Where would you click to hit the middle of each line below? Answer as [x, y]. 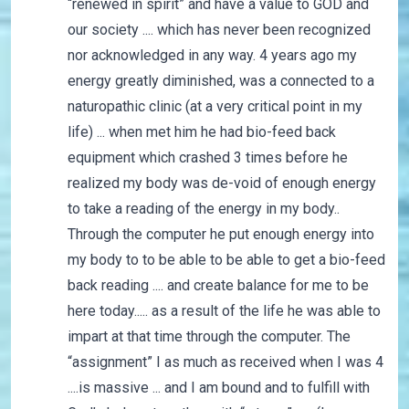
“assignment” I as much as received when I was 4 [225, 362]
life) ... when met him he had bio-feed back [201, 132]
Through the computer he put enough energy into [220, 235]
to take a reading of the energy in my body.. [203, 209]
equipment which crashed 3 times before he [207, 158]
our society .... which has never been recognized [219, 30]
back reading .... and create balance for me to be [218, 286]
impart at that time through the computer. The [209, 337]
